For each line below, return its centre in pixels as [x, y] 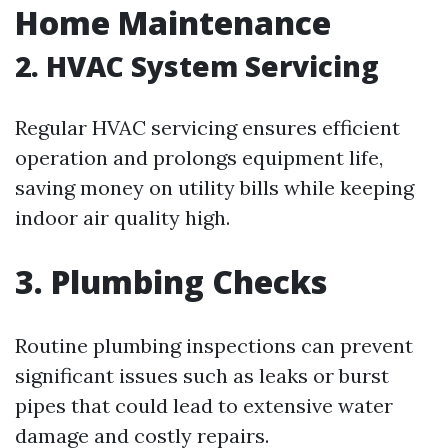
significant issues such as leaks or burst [202, 375]
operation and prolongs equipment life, [199, 157]
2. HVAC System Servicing [197, 65]
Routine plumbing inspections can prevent [214, 345]
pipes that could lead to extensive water [204, 405]
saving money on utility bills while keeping [214, 187]
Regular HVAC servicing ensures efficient [207, 127]
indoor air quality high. [122, 217]
